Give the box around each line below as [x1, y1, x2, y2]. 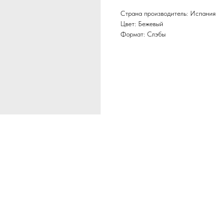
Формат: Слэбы [120, 30, 166, 38]
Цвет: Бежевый [120, 20, 163, 28]
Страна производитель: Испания [120, 9, 216, 18]
